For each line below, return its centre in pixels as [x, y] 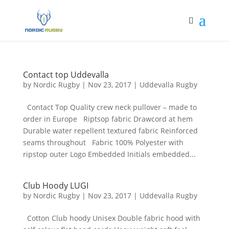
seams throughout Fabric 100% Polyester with [103, 142]
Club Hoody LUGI [55, 186]
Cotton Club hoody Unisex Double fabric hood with [111, 218]
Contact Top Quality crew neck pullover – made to [110, 107]
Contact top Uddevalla [66, 75]
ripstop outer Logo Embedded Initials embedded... [109, 154]
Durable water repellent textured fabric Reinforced [110, 131]
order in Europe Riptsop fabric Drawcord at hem [108, 119]
